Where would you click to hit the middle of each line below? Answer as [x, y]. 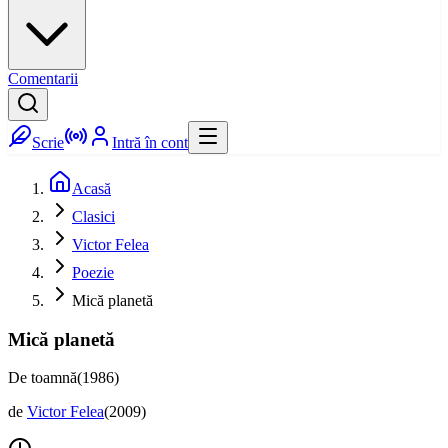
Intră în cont [150, 142]
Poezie [93, 272]
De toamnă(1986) [63, 378]
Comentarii [43, 78]
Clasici [93, 216]
